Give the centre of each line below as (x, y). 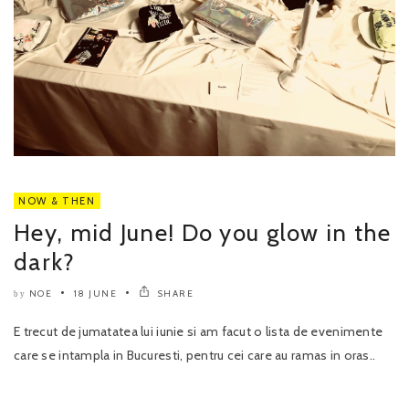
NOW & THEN (57, 200)
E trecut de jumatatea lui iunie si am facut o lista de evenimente (199, 331)
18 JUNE (95, 293)
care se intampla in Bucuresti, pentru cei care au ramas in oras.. (195, 355)
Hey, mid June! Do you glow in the (202, 232)
